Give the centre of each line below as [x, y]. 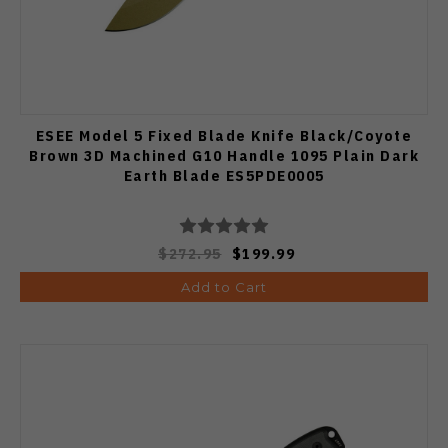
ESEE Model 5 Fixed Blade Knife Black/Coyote [224, 136]
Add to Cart [224, 287]
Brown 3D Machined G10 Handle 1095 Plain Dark [224, 156]
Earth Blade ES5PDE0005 [224, 176]
